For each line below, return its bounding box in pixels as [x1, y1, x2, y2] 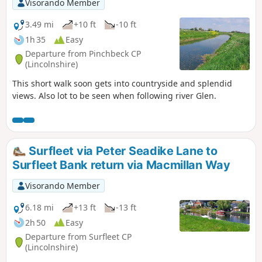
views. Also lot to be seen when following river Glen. [12, 89, 216, 101]
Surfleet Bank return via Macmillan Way [12, 157, 230, 172]
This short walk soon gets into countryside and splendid [12, 77, 232, 89]
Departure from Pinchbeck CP [25, 48, 141, 60]
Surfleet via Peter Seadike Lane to [26, 143, 218, 158]
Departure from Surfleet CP [25, 231, 132, 243]
